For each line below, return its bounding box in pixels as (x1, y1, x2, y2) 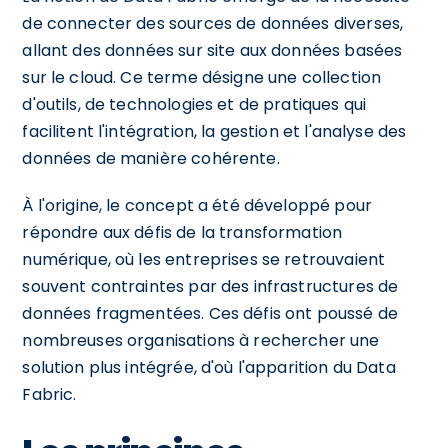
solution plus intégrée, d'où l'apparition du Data (22, 355, 396, 379)
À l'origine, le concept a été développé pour (22, 193, 372, 217)
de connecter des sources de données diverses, (22, 11, 404, 35)
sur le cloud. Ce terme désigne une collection (22, 65, 382, 89)
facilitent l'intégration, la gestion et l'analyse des (22, 119, 407, 143)
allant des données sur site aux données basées (22, 38, 403, 62)
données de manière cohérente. (22, 146, 280, 170)
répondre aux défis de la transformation (22, 220, 343, 244)
